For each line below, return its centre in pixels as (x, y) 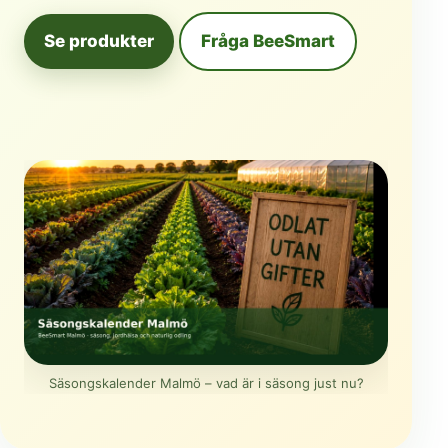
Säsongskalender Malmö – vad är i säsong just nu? (206, 382)
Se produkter (99, 41)
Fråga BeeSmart (268, 41)
